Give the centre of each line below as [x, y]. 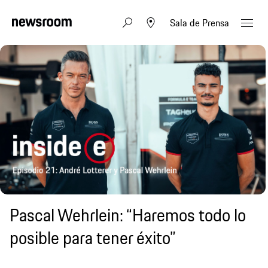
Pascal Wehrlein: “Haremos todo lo [128, 215]
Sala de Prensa [200, 22]
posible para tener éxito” [93, 237]
